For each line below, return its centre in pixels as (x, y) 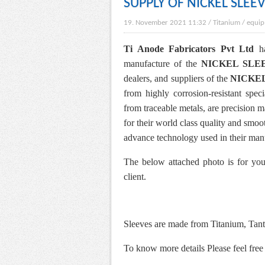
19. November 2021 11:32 (165, 23)
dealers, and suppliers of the (177, 79)
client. (135, 177)
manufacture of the (162, 64)
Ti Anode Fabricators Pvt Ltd (189, 49)
